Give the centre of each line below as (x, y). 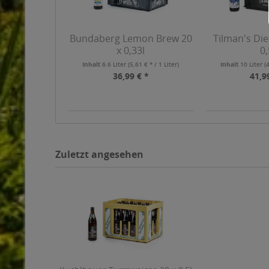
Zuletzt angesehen (99, 154)
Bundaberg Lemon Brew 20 (131, 38)
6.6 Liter (115, 64)
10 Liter (252, 64)
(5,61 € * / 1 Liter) (154, 64)
